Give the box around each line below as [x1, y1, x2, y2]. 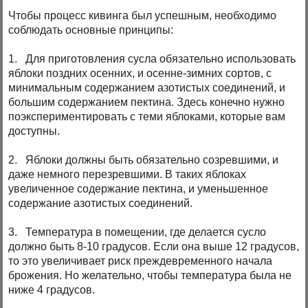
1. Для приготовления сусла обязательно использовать [8, 53, 296, 65]
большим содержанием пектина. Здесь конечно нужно [8, 96, 285, 109]
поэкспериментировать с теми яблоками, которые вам [8, 111, 286, 123]
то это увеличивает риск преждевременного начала [8, 255, 273, 267]
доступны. [8, 125, 60, 137]
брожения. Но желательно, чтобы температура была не [8, 269, 292, 282]
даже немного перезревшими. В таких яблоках [8, 168, 247, 181]
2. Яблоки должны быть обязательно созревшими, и [8, 154, 279, 166]
